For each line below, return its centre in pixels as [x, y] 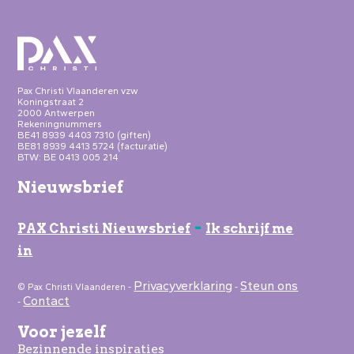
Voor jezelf [62, 332]
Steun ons [269, 286]
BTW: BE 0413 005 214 [68, 158]
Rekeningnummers [60, 124]
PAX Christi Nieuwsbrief [104, 229]
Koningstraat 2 [51, 102]
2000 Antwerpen [56, 113]
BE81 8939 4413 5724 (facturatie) [93, 147]
